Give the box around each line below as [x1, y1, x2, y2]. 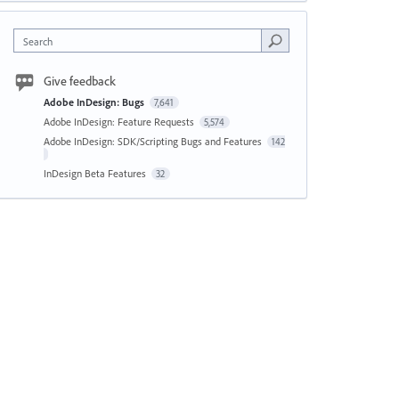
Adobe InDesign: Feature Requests [43, 115, 197, 128]
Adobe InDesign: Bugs [43, 95, 147, 109]
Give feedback [43, 73, 116, 89]
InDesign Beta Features [43, 167, 149, 180]
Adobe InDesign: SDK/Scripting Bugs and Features [43, 134, 265, 148]
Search [22, 35, 53, 48]
